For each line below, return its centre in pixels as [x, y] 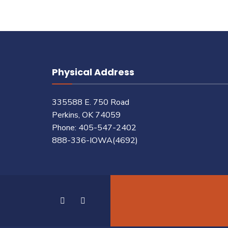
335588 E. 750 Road [91, 102]
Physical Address [93, 72]
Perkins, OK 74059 [86, 115]
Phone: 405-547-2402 [94, 128]
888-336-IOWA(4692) [95, 140]
